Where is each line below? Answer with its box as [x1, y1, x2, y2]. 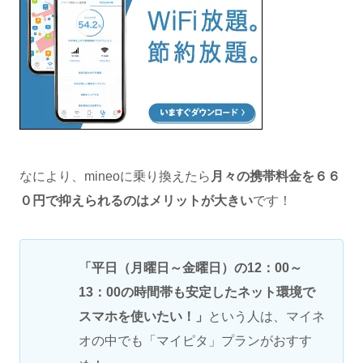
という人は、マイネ [208, 309, 325, 323]
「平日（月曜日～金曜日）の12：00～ [79, 260, 302, 275]
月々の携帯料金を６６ [211, 169, 340, 183]
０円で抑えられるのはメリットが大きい [19, 193, 253, 207]
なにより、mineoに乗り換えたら [19, 169, 211, 183]
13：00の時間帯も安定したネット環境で [79, 284, 315, 299]
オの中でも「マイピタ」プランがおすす [79, 333, 312, 348]
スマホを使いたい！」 [79, 309, 208, 323]
